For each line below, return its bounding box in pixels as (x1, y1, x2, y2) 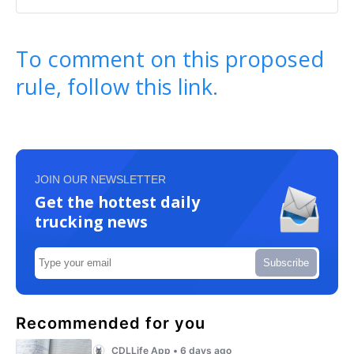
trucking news (35, 210, 148, 232)
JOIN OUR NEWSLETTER (35, 172, 166, 186)
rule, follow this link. (16, 71, 218, 101)
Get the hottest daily (35, 190, 200, 213)
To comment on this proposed (16, 43, 324, 73)
